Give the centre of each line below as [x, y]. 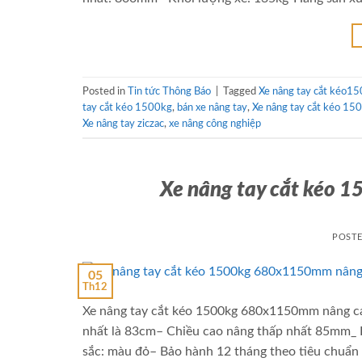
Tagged [241, 91]
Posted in [105, 91]
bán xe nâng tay [212, 107]
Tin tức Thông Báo [169, 91]
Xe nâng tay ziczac [123, 123]
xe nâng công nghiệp [215, 123]
